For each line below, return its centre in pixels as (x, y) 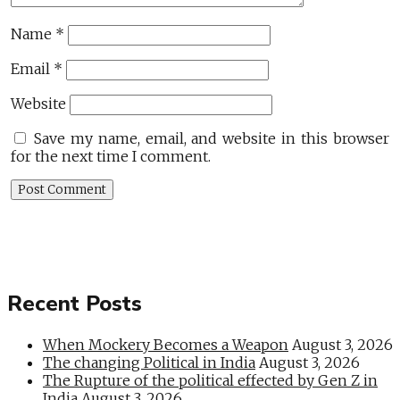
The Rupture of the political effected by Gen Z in (210, 380)
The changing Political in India (149, 362)
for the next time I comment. (111, 157)
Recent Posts (75, 304)
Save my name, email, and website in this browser (212, 139)
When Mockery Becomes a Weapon (166, 344)
